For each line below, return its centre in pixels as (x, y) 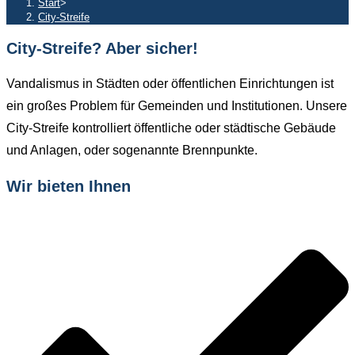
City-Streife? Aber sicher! (102, 49)
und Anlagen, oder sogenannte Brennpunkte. (132, 151)
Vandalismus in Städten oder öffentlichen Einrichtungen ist (170, 84)
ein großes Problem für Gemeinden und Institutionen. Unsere (177, 106)
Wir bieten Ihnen (69, 186)
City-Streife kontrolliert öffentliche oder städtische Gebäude (171, 128)
